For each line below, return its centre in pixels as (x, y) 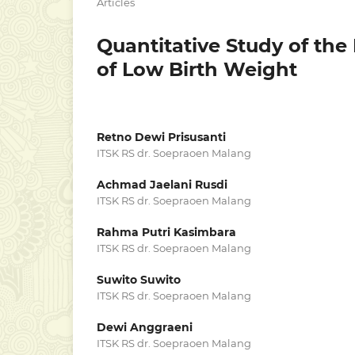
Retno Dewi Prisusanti (161, 137)
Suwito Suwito (139, 279)
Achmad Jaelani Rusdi (162, 184)
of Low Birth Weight (197, 69)
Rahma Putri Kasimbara (166, 232)
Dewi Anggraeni (145, 327)
